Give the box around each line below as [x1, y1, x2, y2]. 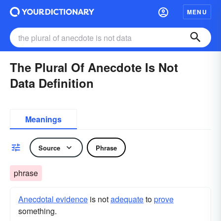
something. [18, 205, 57, 217]
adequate [110, 193, 144, 205]
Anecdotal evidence [18, 193, 88, 205]
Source [38, 143, 60, 152]
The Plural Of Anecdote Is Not [10, 59, 178, 75]
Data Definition [10, 74, 94, 91]
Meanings [25, 113, 62, 125]
